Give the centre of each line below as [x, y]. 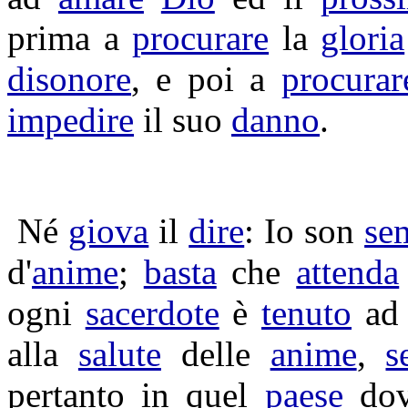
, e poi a [206, 79]
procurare [201, 38]
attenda [348, 272]
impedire [71, 120]
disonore [69, 79]
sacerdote [152, 313]
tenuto [306, 313]
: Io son [305, 231]
